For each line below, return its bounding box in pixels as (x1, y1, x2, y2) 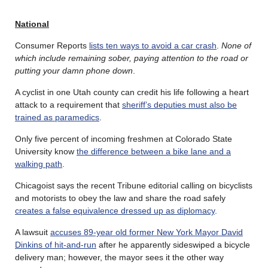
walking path (15, 159, 62, 169)
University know (15, 146, 77, 156)
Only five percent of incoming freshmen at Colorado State (15, 133, 232, 144)
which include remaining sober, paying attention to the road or (15, 53, 248, 63)
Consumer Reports (15, 40, 89, 50)
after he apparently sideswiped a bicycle (96, 239, 250, 249)
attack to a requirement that (15, 99, 122, 109)
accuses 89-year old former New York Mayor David (50, 227, 243, 237)
